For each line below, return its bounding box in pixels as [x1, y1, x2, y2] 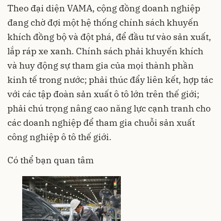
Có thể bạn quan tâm [7, 154, 94, 166]
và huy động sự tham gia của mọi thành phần [7, 60, 194, 72]
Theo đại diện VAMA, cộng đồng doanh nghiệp [7, 2, 200, 14]
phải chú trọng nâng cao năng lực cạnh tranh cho [7, 103, 211, 114]
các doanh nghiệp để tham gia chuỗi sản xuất [7, 117, 195, 129]
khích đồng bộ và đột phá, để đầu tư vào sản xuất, [7, 31, 211, 43]
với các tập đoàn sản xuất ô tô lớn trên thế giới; [7, 88, 199, 100]
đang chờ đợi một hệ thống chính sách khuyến [7, 17, 199, 29]
